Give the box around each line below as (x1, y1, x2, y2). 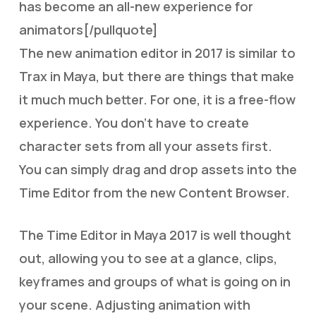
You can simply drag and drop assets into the (18, 161, 297, 178)
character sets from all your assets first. (18, 138, 272, 154)
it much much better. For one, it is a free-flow (18, 91, 296, 108)
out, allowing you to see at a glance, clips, (18, 250, 277, 267)
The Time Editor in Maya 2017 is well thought (18, 226, 291, 243)
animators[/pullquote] (18, 21, 158, 38)
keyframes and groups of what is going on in (18, 273, 291, 290)
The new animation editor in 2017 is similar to (18, 44, 296, 61)
